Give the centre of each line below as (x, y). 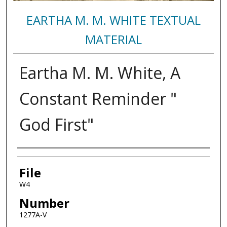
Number (44, 203)
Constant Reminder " (98, 98)
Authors (40, 158)
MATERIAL (113, 39)
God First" (56, 124)
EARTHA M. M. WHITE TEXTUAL (113, 20)
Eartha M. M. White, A (100, 72)
